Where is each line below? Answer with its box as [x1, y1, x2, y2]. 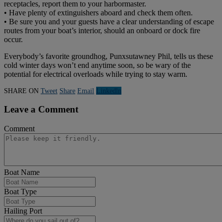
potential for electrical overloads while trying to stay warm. [4, 69, 187, 78]
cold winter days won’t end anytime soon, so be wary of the [4, 60, 191, 69]
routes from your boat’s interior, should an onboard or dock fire [4, 26, 200, 35]
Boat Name [4, 168, 40, 177]
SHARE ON [4, 86, 39, 95]
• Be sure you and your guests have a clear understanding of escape [4, 17, 214, 26]
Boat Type [4, 187, 37, 196]
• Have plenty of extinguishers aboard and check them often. [4, 8, 193, 17]
